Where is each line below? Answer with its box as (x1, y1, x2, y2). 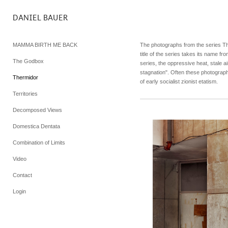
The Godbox (13, 58, 44, 64)
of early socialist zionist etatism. (140, 78, 218, 84)
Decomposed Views (13, 107, 62, 113)
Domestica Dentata (13, 123, 60, 129)
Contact (13, 172, 32, 178)
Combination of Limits (13, 139, 65, 146)
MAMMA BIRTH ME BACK (13, 42, 77, 48)
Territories (13, 91, 38, 97)
